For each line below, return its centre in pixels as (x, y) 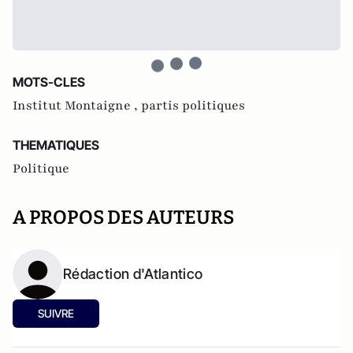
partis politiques (193, 106)
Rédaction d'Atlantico (133, 274)
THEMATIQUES (56, 145)
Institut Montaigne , (77, 106)
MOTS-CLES (49, 82)
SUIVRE (56, 313)
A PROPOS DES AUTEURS (123, 217)
